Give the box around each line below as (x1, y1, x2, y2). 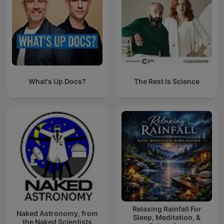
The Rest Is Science (134, 77, 199, 86)
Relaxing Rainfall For (132, 204, 201, 213)
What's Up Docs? (28, 77, 86, 86)
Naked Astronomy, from (16, 208, 98, 217)
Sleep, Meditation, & (133, 213, 200, 222)
